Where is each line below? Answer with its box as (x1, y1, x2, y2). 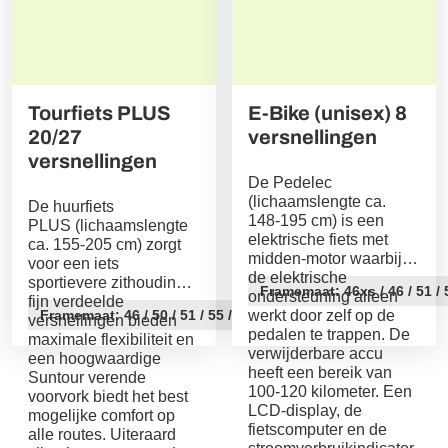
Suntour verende (28, 368, 146, 386)
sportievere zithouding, (28, 273, 189, 291)
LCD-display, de (247, 401, 362, 419)
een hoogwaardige (28, 349, 161, 367)
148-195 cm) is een (247, 211, 384, 229)
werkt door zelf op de (247, 306, 395, 324)
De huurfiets (28, 197, 114, 215)
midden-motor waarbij (247, 249, 402, 267)
